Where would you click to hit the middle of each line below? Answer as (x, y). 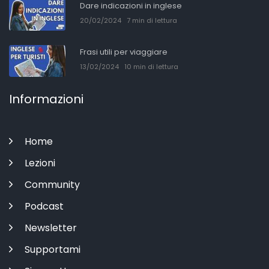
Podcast (43, 206)
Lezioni (39, 163)
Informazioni (46, 99)
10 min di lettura (152, 67)
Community (51, 184)
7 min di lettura (152, 21)
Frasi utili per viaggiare (124, 52)
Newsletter (50, 228)
